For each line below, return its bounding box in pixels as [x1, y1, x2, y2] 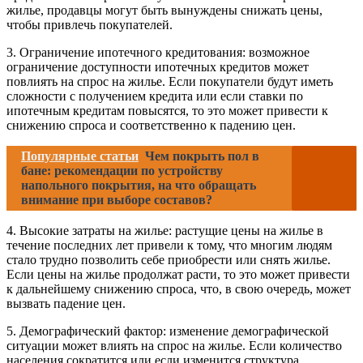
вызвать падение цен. [6, 297, 126, 311]
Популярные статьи [21, 149, 139, 164]
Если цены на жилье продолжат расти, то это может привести [6, 267, 350, 282]
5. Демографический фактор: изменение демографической [6, 324, 329, 339]
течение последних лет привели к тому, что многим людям [6, 238, 332, 253]
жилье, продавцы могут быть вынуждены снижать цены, [6, 3, 322, 18]
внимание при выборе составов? [21, 193, 212, 207]
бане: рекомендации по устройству [21, 164, 223, 178]
